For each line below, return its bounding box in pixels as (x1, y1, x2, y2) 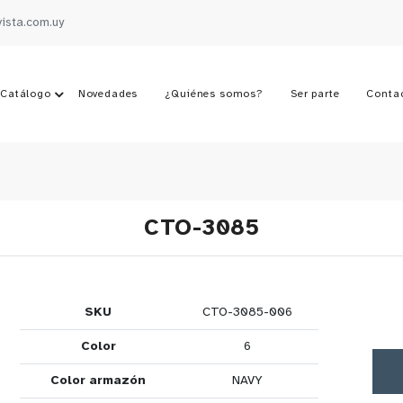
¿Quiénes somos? (165, 88, 264, 100)
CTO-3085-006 (202, 306, 292, 319)
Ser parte (290, 88, 340, 100)
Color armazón (50, 374, 146, 388)
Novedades (77, 88, 139, 100)
